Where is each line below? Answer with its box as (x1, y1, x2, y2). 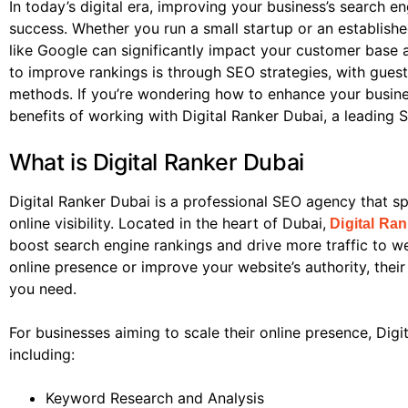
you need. (9, 280, 76, 299)
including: (9, 345, 75, 364)
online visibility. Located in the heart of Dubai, (9, 214, 326, 233)
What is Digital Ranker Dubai (9, 148, 304, 177)
